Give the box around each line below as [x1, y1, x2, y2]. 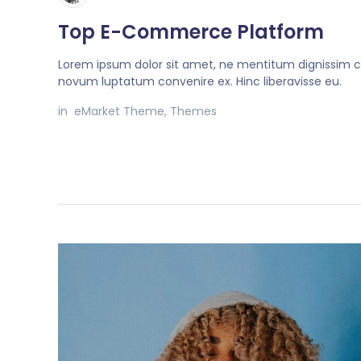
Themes [170, 103, 217, 120]
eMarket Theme [74, 103, 164, 120]
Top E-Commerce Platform [58, 19, 324, 46]
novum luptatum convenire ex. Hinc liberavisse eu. [58, 73, 342, 90]
